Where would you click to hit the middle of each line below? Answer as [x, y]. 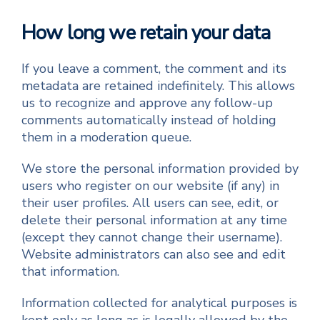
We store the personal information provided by [160, 169]
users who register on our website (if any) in [150, 186]
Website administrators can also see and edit [154, 254]
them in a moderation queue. [106, 137]
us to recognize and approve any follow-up [147, 103]
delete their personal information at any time [154, 220]
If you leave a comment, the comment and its [154, 69]
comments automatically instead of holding [149, 120]
